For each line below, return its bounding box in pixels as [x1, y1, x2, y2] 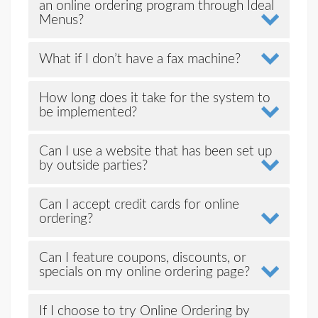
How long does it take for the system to [38, 92, 270, 105]
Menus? [38, 13, 84, 27]
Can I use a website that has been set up [38, 145, 272, 158]
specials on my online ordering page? [38, 265, 250, 279]
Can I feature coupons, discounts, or [38, 251, 246, 265]
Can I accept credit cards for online [38, 198, 239, 212]
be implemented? [38, 106, 137, 119]
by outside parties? [38, 159, 148, 172]
